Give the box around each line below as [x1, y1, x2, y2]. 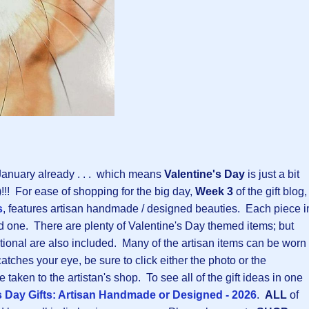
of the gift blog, [233, 186, 307, 198]
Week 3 [195, 186, 233, 198]
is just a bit [245, 168, 299, 181]
